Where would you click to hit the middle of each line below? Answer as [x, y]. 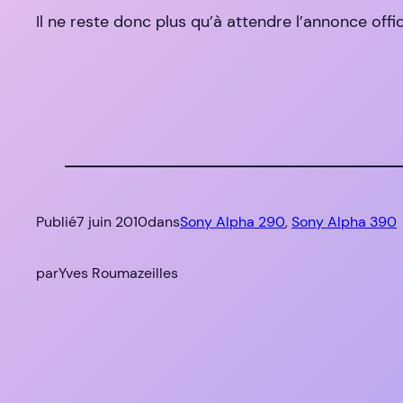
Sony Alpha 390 [344, 222]
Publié [56, 222]
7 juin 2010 [112, 222]
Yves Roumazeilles [118, 273]
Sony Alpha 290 [233, 222]
